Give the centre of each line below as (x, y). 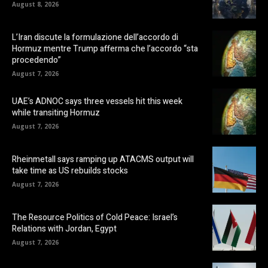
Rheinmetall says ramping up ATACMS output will (103, 159)
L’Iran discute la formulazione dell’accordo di (95, 38)
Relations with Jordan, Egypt (64, 229)
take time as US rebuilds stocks (70, 170)
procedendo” (36, 60)
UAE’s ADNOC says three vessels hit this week (97, 101)
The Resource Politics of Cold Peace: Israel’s (95, 217)
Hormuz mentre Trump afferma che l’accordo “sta (105, 49)
